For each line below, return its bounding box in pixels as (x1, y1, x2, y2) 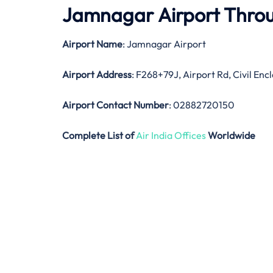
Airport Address (62, 68, 132, 80)
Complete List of (62, 129, 134, 141)
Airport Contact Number (62, 98, 169, 111)
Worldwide (208, 129, 255, 141)
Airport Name (62, 37, 122, 50)
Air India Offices (136, 129, 206, 141)
